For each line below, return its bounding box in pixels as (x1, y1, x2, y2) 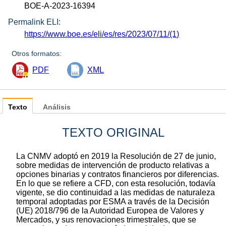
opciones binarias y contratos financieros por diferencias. (16, 170, 219, 179)
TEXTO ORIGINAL (62, 126, 164, 140)
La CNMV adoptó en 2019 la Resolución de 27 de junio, (16, 152, 216, 161)
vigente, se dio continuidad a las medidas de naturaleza (16, 188, 215, 197)
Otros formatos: (12, 49, 62, 58)
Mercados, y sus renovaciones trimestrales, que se (16, 215, 196, 224)
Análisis (43, 103, 71, 111)
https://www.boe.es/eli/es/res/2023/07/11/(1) (24, 30, 180, 39)
